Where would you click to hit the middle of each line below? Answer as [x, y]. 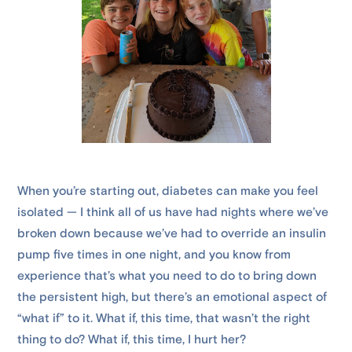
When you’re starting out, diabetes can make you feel [168, 191]
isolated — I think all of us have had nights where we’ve [173, 213]
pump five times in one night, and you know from [154, 255]
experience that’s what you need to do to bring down [167, 276]
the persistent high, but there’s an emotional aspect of [172, 297]
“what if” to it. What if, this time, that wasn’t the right [164, 319]
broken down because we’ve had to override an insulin [172, 234]
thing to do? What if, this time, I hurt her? [132, 340]
